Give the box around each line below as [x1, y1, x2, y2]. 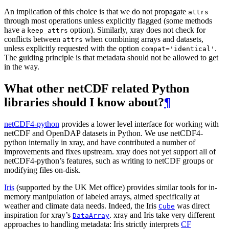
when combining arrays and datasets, [83, 35, 203, 44]
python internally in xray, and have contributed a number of [4, 138, 195, 147]
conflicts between [4, 35, 62, 44]
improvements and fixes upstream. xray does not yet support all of [4, 147, 216, 156]
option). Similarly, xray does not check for [68, 26, 205, 35]
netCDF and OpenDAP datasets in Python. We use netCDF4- [4, 128, 203, 138]
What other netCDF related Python [4, 82, 189, 96]
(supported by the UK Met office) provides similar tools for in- [14, 182, 217, 192]
